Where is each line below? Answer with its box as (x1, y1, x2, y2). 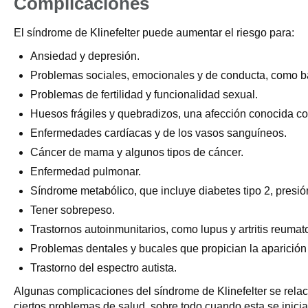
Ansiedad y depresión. (30, 50, 140, 62)
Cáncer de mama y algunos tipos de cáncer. (30, 146, 243, 158)
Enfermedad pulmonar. (30, 166, 141, 177)
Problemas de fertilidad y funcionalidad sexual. (30, 89, 258, 100)
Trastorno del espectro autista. (30, 262, 177, 274)
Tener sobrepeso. (30, 204, 115, 216)
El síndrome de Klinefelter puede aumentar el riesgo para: (14, 27, 294, 38)
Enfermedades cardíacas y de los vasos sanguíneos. (30, 127, 287, 139)
